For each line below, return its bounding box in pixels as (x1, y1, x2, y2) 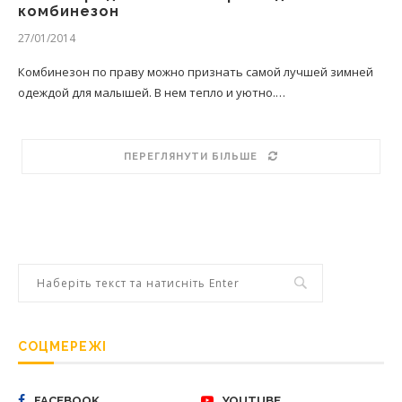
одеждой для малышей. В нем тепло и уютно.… (18, 84, 285, 100)
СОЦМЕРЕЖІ (18, 339, 107, 354)
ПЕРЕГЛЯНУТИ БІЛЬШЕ (124, 151, 258, 162)
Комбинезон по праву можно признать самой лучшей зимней (18, 64, 373, 80)
